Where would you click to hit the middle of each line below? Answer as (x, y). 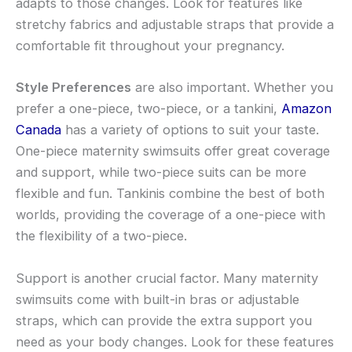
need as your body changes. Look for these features (175, 341)
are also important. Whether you (232, 88)
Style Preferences (73, 88)
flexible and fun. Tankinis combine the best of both (170, 194)
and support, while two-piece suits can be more (161, 172)
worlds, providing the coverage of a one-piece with (170, 215)
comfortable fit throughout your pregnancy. (150, 46)
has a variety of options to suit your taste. (190, 130)
